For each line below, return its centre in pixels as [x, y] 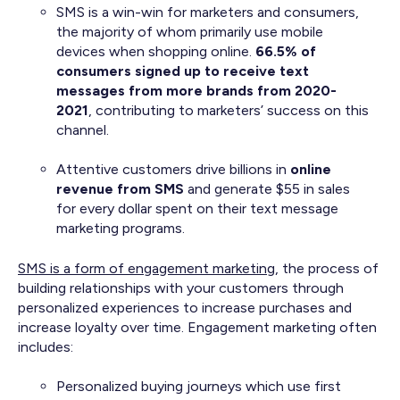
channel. [83, 129]
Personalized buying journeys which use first [199, 387]
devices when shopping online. [156, 51]
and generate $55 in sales [267, 189]
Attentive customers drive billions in [174, 170]
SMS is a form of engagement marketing [146, 268]
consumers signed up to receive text [183, 71]
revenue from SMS [121, 189]
